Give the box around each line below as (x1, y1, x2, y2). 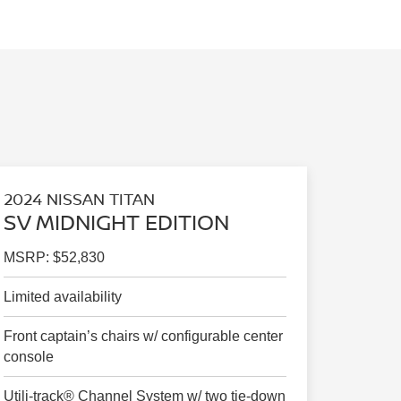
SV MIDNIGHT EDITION (3, 207, 229, 237)
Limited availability (3, 289, 122, 305)
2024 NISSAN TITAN (3, 188, 155, 210)
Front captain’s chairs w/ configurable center (3, 328, 283, 345)
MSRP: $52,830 (3, 250, 105, 266)
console (3, 349, 54, 365)
